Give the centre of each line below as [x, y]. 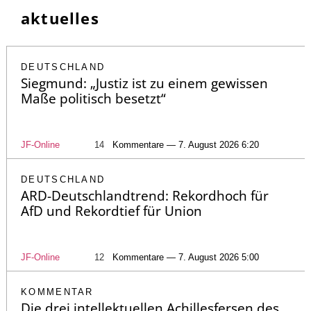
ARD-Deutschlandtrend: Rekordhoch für [145, 195]
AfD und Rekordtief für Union [111, 211]
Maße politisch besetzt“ [93, 98]
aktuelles [60, 18]
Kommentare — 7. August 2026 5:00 [186, 257]
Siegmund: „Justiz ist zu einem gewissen [144, 83]
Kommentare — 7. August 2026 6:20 [186, 144]
